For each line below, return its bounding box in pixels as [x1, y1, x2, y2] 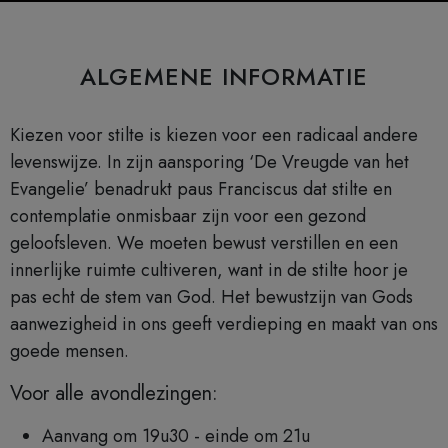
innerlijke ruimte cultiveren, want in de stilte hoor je [10, 256, 408, 283]
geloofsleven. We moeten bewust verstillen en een [10, 229, 398, 256]
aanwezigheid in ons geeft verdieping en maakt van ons [10, 310, 438, 337]
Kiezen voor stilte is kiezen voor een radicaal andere [10, 121, 418, 148]
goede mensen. [10, 337, 129, 364]
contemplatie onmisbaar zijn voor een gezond [10, 202, 366, 229]
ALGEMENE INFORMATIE [80, 59, 368, 94]
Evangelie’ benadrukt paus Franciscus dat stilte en [10, 175, 392, 202]
